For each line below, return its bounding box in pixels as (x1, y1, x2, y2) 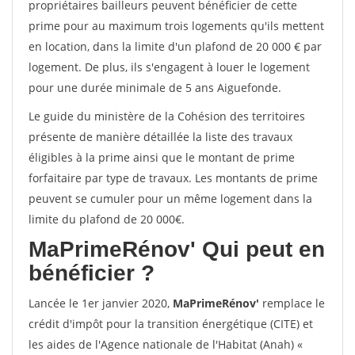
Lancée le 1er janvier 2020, (29, 296, 173, 311)
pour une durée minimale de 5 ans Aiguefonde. (29, 80, 281, 95)
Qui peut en (196, 237, 325, 261)
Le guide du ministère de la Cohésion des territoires (29, 109, 305, 124)
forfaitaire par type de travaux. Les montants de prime (29, 170, 318, 185)
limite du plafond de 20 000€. (29, 212, 185, 227)
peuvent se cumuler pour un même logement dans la (29, 191, 312, 206)
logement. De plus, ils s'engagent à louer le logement (29, 59, 310, 74)
